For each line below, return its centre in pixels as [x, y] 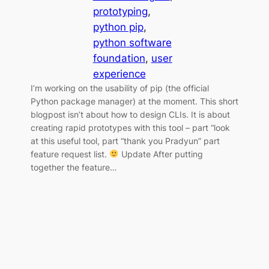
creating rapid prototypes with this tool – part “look [130, 127]
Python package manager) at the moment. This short [134, 101]
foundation [119, 58]
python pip [118, 27]
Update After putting [161, 154]
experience [119, 74]
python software [132, 42]
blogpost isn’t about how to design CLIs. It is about [130, 114]
